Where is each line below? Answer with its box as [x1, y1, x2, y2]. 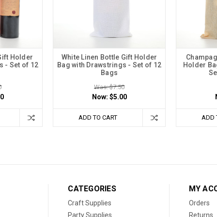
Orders [188, 199, 210, 207]
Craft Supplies [68, 199, 112, 207]
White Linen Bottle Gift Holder [61, 53, 157, 61]
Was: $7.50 [94, 83, 124, 91]
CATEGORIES [68, 184, 116, 193]
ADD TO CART [78, 113, 117, 121]
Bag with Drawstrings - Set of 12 [57, 61, 161, 69]
